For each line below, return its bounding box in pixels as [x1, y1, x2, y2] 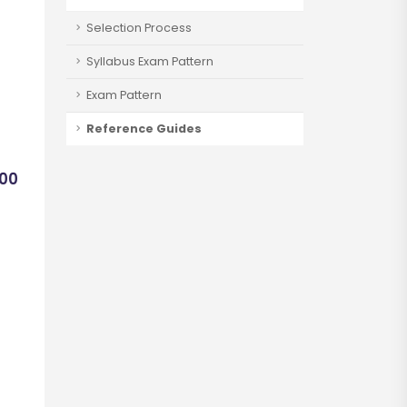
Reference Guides [86, 121, 202, 136]
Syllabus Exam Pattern [86, 54, 213, 69]
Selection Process [86, 20, 192, 35]
